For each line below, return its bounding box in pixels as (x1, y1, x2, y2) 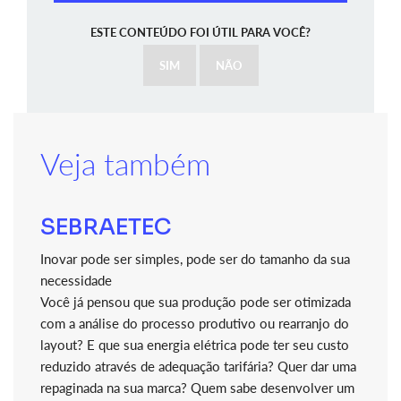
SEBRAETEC (40, 212, 172, 241)
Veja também (40, 144, 210, 182)
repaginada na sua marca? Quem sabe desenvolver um (40, 379, 354, 396)
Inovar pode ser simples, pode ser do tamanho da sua (40, 250, 350, 267)
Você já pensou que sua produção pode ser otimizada (40, 293, 351, 310)
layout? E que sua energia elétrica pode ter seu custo (40, 336, 349, 353)
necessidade (40, 271, 112, 288)
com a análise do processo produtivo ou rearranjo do (40, 314, 349, 331)
